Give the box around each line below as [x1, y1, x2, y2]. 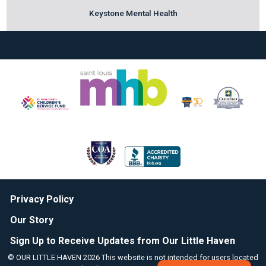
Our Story [9, 214, 53, 226]
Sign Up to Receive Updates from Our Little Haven [9, 235, 235, 247]
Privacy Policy [9, 193, 74, 205]
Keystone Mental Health [88, 8, 178, 18]
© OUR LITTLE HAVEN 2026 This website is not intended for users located [8, 252, 258, 262]
